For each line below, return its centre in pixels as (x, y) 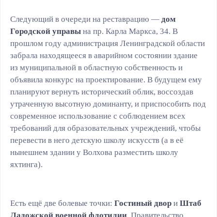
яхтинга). (26, 164)
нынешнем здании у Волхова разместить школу (94, 152)
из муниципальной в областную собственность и (96, 68)
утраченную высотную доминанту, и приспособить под (108, 104)
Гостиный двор (143, 203)
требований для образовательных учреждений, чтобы (105, 128)
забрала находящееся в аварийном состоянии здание (104, 55)
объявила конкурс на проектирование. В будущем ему (106, 80)
